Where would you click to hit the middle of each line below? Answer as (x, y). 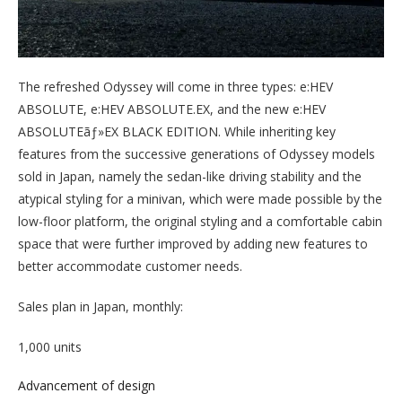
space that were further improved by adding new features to (193, 243)
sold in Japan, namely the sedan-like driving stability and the (190, 176)
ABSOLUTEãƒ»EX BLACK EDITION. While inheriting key (177, 131)
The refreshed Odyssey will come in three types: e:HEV (175, 86)
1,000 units (50, 346)
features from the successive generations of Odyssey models (197, 153)
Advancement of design (87, 385)
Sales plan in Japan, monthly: (100, 306)
